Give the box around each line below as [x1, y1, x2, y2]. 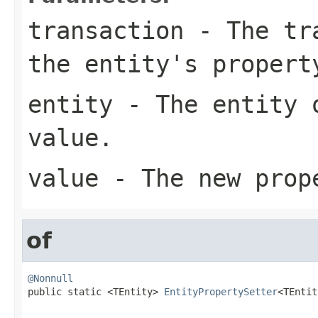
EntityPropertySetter [164, 285, 278, 297]
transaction [28, 16, 184, 45]
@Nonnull [28, 272, 73, 284]
